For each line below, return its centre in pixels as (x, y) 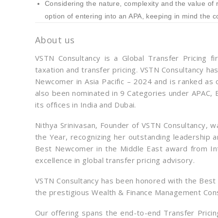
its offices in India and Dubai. (86, 105)
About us (55, 40)
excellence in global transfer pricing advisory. (115, 160)
